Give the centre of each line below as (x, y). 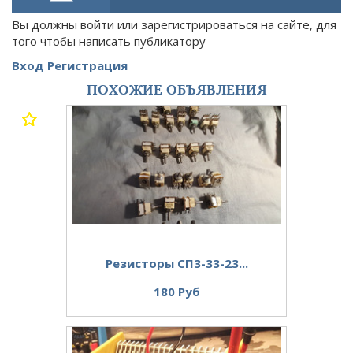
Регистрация (87, 66)
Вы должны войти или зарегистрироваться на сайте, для (174, 25)
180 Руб (176, 292)
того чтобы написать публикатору (109, 41)
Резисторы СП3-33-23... (176, 264)
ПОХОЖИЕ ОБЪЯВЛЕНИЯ (176, 89)
